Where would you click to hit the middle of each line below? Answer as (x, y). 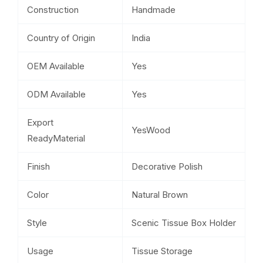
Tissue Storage (162, 251)
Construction (53, 9)
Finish (38, 166)
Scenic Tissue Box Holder (184, 222)
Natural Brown (160, 194)
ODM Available (56, 94)
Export (40, 122)
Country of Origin (61, 38)
